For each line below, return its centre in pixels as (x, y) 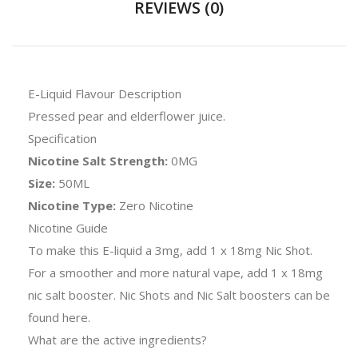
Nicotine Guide (68, 227)
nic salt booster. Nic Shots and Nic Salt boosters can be (179, 294)
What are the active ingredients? (119, 339)
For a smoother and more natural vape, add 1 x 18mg (175, 272)
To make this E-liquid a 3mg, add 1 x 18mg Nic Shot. (170, 250)
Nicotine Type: (74, 205)
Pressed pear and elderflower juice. (128, 115)
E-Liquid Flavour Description (105, 93)
